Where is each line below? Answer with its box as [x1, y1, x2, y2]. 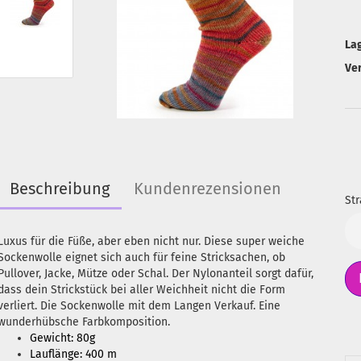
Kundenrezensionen [133, 179, 281, 198]
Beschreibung [9, 179, 110, 198]
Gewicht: [29, 331, 77, 345]
